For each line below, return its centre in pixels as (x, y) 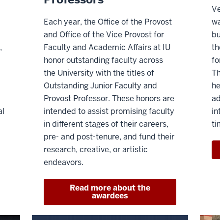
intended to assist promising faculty (109, 111)
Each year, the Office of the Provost (108, 22)
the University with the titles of (99, 73)
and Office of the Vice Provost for (104, 35)
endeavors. (64, 163)
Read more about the (110, 188)
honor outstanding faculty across (104, 60)
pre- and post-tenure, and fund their (109, 137)
